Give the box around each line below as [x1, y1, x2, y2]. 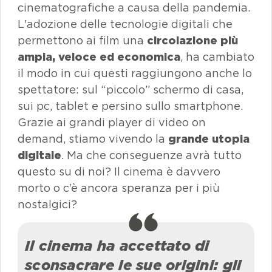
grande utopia [168, 132, 250, 145]
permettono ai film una [18, 34, 147, 47]
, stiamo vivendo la [63, 132, 168, 145]
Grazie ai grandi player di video [18, 116, 192, 129]
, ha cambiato [180, 50, 254, 63]
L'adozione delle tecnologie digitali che [18, 18, 233, 30]
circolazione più [147, 34, 238, 47]
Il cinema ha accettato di [25, 237, 209, 254]
